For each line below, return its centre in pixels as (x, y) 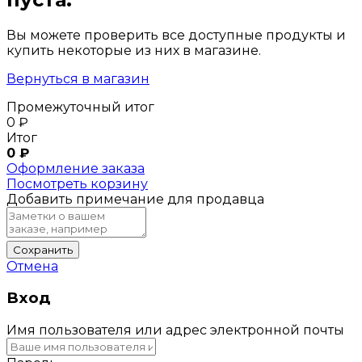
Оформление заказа (76, 168)
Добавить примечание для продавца (135, 199)
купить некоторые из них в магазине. (134, 50)
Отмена (32, 266)
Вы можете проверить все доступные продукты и (176, 35)
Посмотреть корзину (77, 183)
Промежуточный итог (80, 107)
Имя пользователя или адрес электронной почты (175, 330)
